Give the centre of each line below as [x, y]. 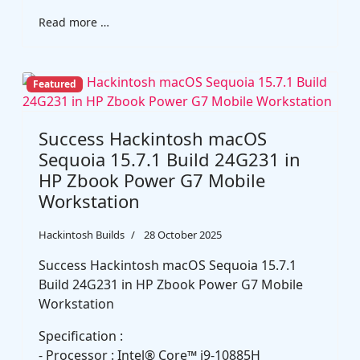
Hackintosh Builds [82, 235]
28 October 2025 [183, 235]
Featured [54, 84]
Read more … [74, 22]
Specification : [81, 336]
